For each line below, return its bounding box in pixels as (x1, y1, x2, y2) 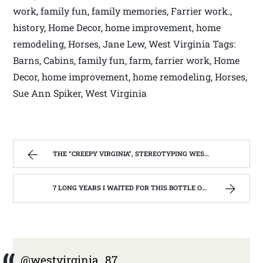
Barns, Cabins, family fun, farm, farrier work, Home (13, 54, 240, 67)
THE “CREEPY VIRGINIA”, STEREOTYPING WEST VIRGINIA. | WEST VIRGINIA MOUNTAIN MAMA (53, 149, 205, 158)
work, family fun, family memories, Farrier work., (13, 5, 232, 18)
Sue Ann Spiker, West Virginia (13, 87, 147, 100)
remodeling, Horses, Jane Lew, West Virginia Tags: (13, 38, 236, 50)
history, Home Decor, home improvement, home (13, 21, 221, 34)
